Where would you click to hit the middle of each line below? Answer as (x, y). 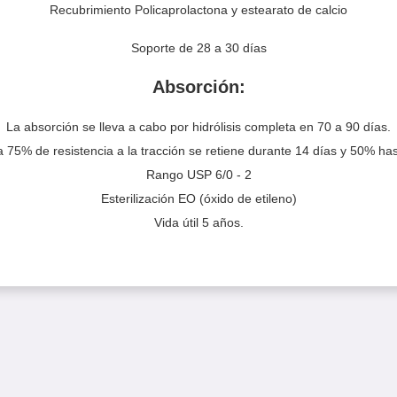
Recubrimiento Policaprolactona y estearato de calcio (198, 9)
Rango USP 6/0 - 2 (198, 174)
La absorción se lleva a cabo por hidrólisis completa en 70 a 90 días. (198, 126)
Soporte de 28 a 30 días (198, 47)
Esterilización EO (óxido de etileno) (198, 198)
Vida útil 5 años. (198, 222)
